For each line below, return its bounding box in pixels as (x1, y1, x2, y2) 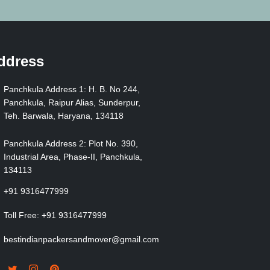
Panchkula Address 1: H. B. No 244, (4, 84, 140, 94)
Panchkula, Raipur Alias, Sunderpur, (4, 97, 140, 107)
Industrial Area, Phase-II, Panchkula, (4, 151, 142, 162)
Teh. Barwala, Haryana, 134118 (4, 110, 124, 121)
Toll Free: (4, 210, 39, 220)
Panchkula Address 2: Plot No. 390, (4, 138, 138, 148)
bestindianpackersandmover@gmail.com (4, 234, 159, 244)
